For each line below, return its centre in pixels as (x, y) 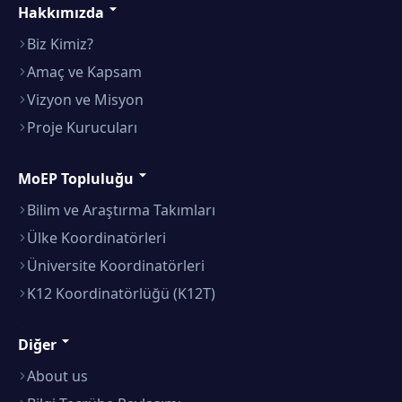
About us (57, 376)
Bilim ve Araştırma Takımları (121, 210)
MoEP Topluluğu (76, 178)
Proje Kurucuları (82, 127)
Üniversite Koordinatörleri (116, 265)
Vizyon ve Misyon (85, 99)
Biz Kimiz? (60, 44)
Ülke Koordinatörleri (96, 237)
